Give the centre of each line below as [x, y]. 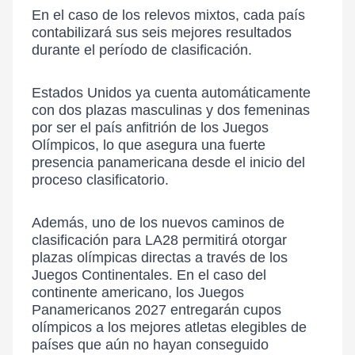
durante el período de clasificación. [142, 50]
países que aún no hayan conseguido [150, 345]
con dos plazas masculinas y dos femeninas [171, 110]
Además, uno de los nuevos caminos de [158, 223]
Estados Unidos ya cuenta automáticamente [171, 93]
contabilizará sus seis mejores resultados [162, 32]
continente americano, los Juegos [138, 292]
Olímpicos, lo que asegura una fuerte [149, 145]
